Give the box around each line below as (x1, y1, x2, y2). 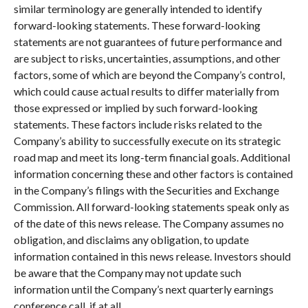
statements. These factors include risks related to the (13, 118, 262, 131)
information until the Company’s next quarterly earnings (13, 283, 274, 296)
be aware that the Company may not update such (13, 266, 241, 280)
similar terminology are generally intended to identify (13, 2, 262, 16)
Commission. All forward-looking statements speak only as (13, 200, 289, 214)
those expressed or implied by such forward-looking (13, 101, 258, 115)
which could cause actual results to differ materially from (13, 85, 279, 98)
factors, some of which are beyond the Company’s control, (13, 68, 285, 82)
